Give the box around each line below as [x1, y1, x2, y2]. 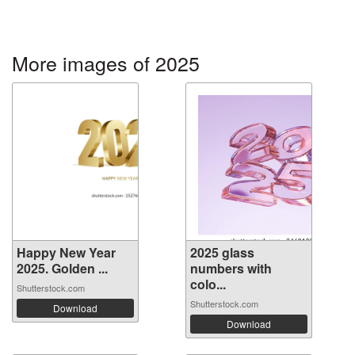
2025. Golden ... [17, 259, 108, 278]
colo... [190, 275, 226, 294]
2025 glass [190, 243, 254, 262]
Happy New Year [17, 243, 116, 262]
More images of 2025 [12, 48, 200, 78]
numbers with [190, 259, 272, 278]
